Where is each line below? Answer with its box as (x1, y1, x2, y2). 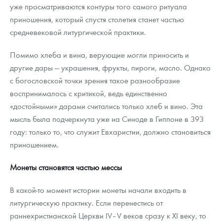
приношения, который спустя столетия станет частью (10, 14, 184, 25)
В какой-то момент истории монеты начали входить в (10, 184, 186, 195)
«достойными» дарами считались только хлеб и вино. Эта (10, 101, 203, 111)
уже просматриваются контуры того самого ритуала (10, 1, 187, 12)
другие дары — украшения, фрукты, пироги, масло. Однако (10, 62, 211, 73)
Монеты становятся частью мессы (10, 162, 122, 173)
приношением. (10, 139, 59, 150)
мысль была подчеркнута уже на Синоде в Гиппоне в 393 (10, 113, 204, 124)
